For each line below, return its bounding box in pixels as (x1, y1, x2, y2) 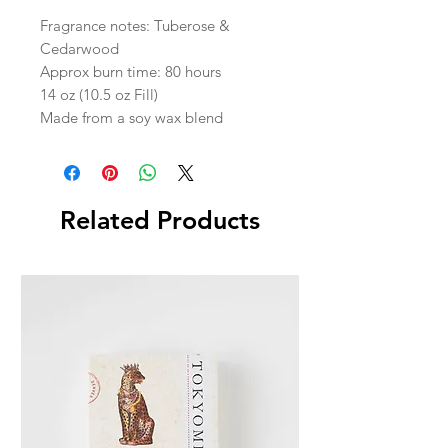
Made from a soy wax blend (40, 107, 223, 127)
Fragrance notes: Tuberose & (40, 15, 230, 35)
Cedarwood (40, 38, 119, 58)
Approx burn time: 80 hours (40, 61, 221, 81)
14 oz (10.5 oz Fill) (40, 84, 158, 104)
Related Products (60, 204, 260, 235)
